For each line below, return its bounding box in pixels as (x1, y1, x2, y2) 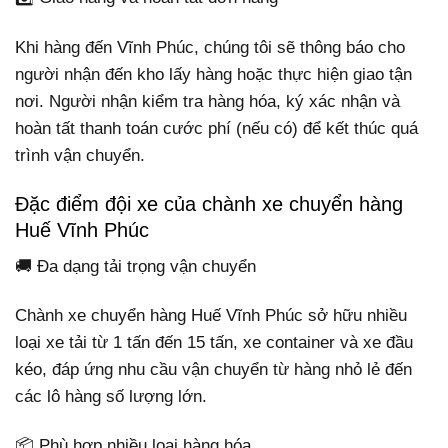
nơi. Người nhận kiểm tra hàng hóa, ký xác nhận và (15, 91, 400, 111)
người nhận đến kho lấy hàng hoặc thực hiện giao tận (15, 64, 412, 84)
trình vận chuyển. (15, 145, 145, 165)
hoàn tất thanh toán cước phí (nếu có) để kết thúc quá (15, 118, 418, 138)
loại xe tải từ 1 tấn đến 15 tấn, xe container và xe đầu (15, 332, 413, 352)
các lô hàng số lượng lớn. (15, 386, 207, 406)
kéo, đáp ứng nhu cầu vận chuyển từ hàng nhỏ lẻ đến (15, 359, 412, 379)
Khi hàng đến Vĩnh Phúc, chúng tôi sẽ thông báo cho (15, 37, 405, 57)
